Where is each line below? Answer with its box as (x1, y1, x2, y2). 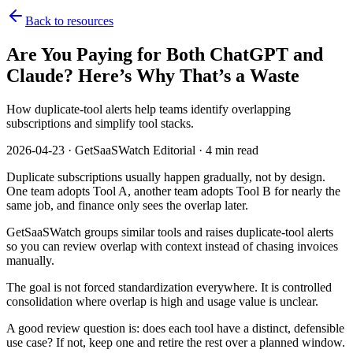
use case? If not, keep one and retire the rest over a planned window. (6, 335, 345, 349)
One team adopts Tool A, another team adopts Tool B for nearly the (6, 184, 340, 198)
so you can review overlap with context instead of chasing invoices (6, 239, 338, 253)
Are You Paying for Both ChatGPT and (6, 43, 323, 65)
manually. (6, 253, 54, 267)
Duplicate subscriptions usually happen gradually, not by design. (6, 169, 325, 184)
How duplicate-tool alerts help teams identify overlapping (6, 102, 291, 116)
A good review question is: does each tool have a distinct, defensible (6, 321, 344, 335)
